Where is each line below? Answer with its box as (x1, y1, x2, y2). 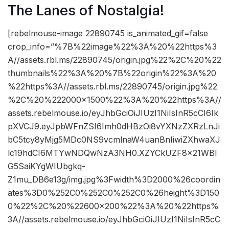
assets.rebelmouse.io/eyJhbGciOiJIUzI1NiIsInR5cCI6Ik (8, 108, 218, 119)
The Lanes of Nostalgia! (8, 2, 164, 19)
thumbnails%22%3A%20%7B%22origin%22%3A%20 (8, 68, 216, 79)
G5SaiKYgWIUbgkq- (8, 161, 85, 172)
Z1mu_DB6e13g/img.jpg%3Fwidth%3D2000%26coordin (8, 174, 220, 185)
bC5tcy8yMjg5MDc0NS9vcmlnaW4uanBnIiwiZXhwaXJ (8, 134, 220, 145)
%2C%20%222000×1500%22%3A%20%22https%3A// (8, 95, 221, 105)
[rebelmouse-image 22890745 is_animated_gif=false (8, 28, 208, 39)
